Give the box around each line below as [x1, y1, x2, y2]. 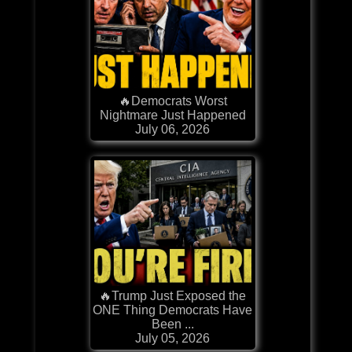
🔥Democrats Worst [118, 93, 227, 108]
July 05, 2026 [135, 331, 211, 345]
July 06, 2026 [135, 122, 211, 136]
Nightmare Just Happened [99, 108, 246, 122]
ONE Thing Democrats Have [93, 302, 253, 317]
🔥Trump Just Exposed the [99, 288, 247, 302]
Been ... [151, 317, 194, 331]
